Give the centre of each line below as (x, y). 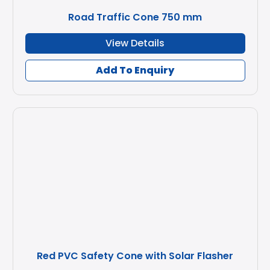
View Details (135, 43)
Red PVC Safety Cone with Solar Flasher (135, 256)
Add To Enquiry (135, 70)
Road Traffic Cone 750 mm (135, 17)
